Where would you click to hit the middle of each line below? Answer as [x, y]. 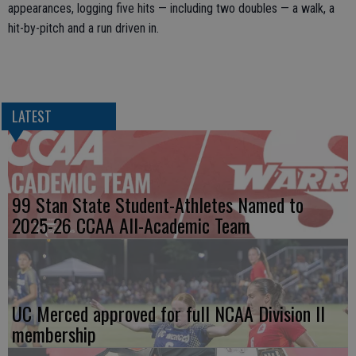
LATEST [31, 116]
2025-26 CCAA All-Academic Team [131, 225]
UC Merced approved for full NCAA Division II [168, 313]
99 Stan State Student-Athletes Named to [158, 205]
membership [54, 334]
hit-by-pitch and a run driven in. [83, 28]
